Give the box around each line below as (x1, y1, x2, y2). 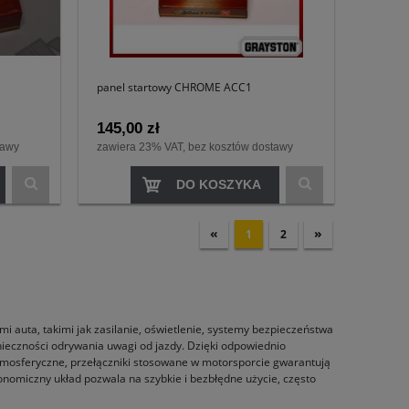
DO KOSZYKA (176, 177, 261, 193)
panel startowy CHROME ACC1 (97, 79, 252, 95)
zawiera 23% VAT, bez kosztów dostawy (97, 141, 293, 154)
